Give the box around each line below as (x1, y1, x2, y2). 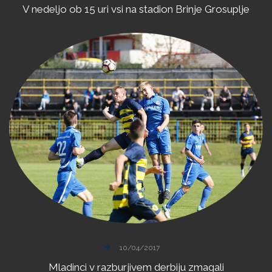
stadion (139, 3, 173, 15)
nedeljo (32, 3, 67, 15)
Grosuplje (205, 3, 250, 15)
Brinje (175, 3, 202, 15)
